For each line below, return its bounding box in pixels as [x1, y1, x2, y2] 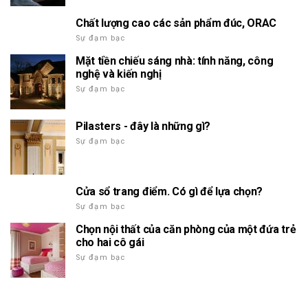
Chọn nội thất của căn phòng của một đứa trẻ [76, 223, 296, 236]
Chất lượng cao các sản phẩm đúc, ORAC [76, 16, 277, 30]
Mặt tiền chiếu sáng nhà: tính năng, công [76, 54, 274, 67]
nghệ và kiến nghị [76, 67, 162, 80]
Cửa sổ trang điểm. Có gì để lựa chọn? [76, 185, 263, 198]
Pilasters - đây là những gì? [76, 120, 211, 133]
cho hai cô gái [76, 236, 144, 249]
